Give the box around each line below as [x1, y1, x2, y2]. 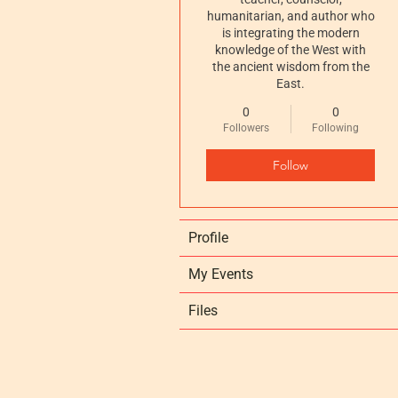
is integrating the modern [221, 26, 360, 40]
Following [312, 122, 359, 134]
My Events [188, 266, 253, 283]
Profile [188, 229, 228, 246]
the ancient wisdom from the [211, 60, 370, 74]
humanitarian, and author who [206, 9, 375, 23]
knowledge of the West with [215, 43, 366, 57]
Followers [222, 122, 269, 134]
